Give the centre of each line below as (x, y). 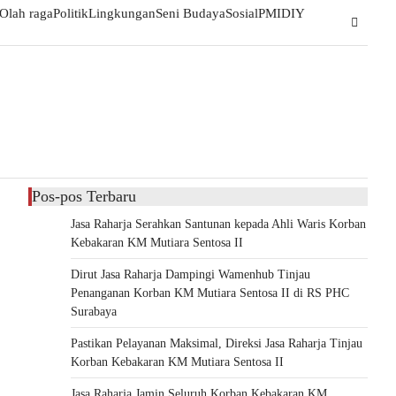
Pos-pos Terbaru (84, 196)
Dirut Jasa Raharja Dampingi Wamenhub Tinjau (190, 274)
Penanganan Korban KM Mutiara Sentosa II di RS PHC (210, 293)
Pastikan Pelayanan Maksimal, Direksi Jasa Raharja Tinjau (217, 343)
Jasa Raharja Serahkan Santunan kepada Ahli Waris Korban (218, 224)
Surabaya (94, 312)
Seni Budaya (190, 13)
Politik (71, 13)
